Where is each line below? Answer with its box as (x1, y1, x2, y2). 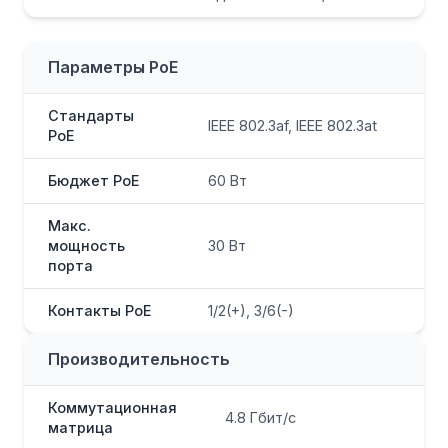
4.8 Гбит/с (225, 409, 296, 427)
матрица (48, 419, 113, 437)
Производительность (48, 349, 230, 370)
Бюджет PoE (48, 172, 139, 190)
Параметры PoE (48, 57, 178, 78)
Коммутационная (48, 399, 177, 417)
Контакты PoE (48, 302, 151, 320)
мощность (48, 237, 125, 255)
